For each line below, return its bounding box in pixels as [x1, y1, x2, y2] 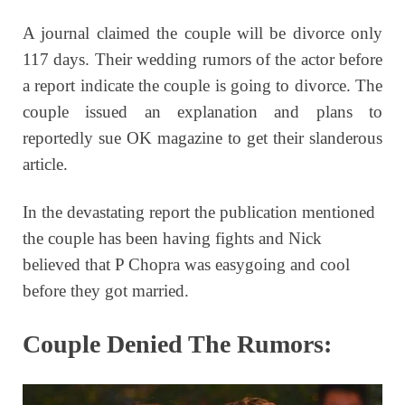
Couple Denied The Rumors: [23, 330, 332, 359]
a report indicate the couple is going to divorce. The [23, 76, 382, 96]
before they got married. [23, 281, 189, 301]
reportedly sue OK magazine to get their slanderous [23, 128, 382, 148]
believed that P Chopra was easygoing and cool [23, 255, 350, 275]
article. [23, 155, 72, 174]
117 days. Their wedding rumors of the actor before [23, 50, 382, 70]
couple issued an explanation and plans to [23, 102, 382, 122]
